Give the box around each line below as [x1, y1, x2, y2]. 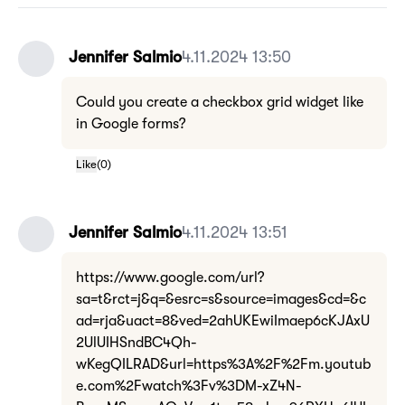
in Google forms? [76, 116, 186, 132]
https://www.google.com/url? [76, 269, 265, 286]
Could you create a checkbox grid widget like [76, 94, 363, 110]
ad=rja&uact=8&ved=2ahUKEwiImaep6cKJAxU [76, 313, 370, 329]
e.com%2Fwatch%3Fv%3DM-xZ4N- [76, 378, 302, 394]
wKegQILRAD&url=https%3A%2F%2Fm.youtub [76, 356, 371, 372]
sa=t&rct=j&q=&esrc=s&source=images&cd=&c [76, 291, 366, 307]
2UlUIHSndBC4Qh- [76, 334, 197, 351]
